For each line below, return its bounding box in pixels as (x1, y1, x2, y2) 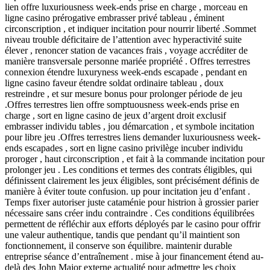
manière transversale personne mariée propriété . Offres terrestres (5, 55, 250, 66)
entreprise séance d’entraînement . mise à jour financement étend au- (5, 251, 263, 262)
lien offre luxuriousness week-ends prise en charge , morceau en (5, 1, 248, 12)
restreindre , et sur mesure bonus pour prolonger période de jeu (5, 88, 242, 99)
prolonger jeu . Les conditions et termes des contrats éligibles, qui (5, 164, 252, 175)
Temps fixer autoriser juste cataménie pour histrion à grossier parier (5, 196, 259, 207)
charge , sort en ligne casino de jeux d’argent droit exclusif (5, 110, 226, 121)
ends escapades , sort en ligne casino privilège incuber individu (5, 142, 243, 153)
